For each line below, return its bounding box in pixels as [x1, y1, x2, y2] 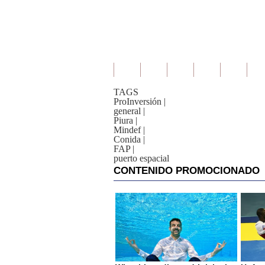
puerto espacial [114, 153, 169, 163]
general [114, 106, 141, 116]
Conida [114, 134, 141, 144]
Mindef [114, 125, 141, 135]
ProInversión [114, 96, 161, 106]
